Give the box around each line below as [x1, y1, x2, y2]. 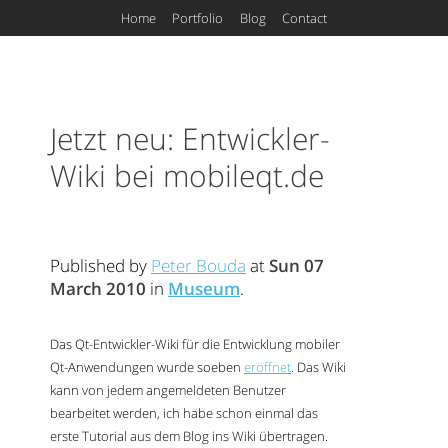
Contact [281, 8, 327, 27]
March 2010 [50, 276, 146, 300]
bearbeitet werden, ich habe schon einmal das [50, 404, 318, 423]
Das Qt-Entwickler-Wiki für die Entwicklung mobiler [50, 335, 340, 354]
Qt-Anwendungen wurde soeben [50, 358, 244, 377]
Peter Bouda [151, 253, 246, 277]
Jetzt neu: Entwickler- [50, 118, 330, 159]
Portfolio [172, 8, 224, 27]
